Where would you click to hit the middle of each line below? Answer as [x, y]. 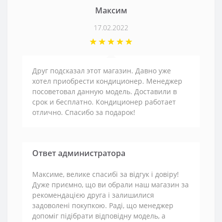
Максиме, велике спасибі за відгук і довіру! [106, 174]
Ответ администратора [79, 153]
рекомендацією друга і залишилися [93, 195]
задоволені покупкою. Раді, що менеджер [103, 205]
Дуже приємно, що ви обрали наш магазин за [111, 184]
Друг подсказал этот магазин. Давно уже [102, 70]
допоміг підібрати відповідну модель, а [99, 216]
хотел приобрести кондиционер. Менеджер [107, 81]
